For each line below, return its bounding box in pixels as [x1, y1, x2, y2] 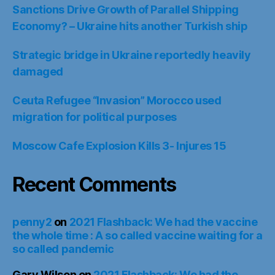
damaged [12, 65, 63, 79]
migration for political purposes [12, 110, 177, 124]
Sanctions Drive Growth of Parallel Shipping [12, 3, 239, 17]
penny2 [12, 215, 52, 229]
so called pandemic [12, 242, 114, 256]
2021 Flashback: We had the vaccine [69, 215, 258, 229]
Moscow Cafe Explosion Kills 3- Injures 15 [12, 139, 227, 153]
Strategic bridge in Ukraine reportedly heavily [12, 48, 251, 62]
